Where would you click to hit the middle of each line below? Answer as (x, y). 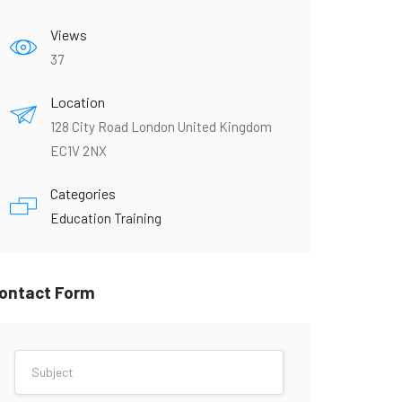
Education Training (106, 218)
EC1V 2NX (79, 150)
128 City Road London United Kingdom (161, 126)
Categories (83, 193)
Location (78, 101)
